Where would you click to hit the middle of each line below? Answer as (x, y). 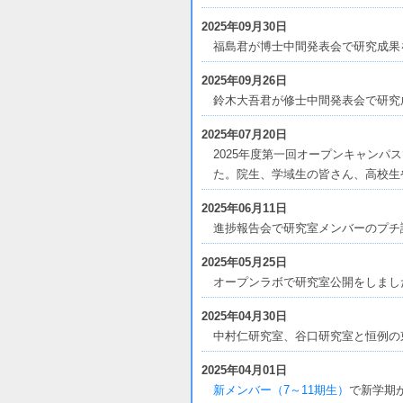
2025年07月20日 (244, 134)
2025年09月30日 (244, 27)
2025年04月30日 (244, 316)
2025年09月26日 (244, 81)
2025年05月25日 (244, 262)
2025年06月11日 (244, 208)
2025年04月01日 (244, 370)
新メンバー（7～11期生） (281, 390)
